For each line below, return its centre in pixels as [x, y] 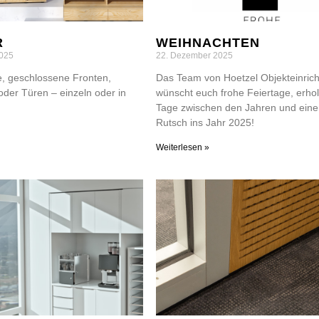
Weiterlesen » [183, 147]
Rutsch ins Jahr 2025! [205, 122]
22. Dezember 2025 [195, 55]
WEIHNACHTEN [208, 42]
